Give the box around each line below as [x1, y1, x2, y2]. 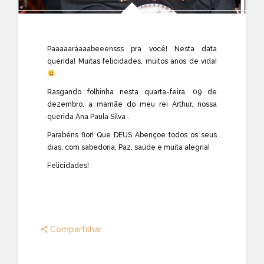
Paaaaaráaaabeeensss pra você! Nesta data [47, 44, 217, 53]
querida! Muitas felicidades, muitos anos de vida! [47, 57, 217, 65]
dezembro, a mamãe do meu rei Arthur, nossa [47, 100, 217, 108]
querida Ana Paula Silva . [47, 112, 129, 121]
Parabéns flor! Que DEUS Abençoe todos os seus [47, 130, 217, 139]
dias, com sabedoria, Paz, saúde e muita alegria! [47, 143, 210, 151]
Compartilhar [48, 225, 102, 234]
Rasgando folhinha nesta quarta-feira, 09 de [47, 87, 217, 96]
